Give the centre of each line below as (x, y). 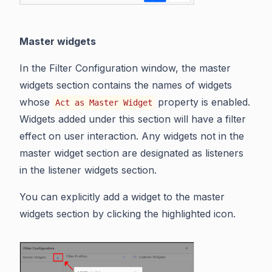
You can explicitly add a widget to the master (122, 197)
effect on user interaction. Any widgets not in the (132, 136)
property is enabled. (202, 102)
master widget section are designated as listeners (131, 153)
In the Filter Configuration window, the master (125, 68)
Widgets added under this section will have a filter (133, 119)
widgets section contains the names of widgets (126, 85)
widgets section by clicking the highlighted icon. (127, 214)
